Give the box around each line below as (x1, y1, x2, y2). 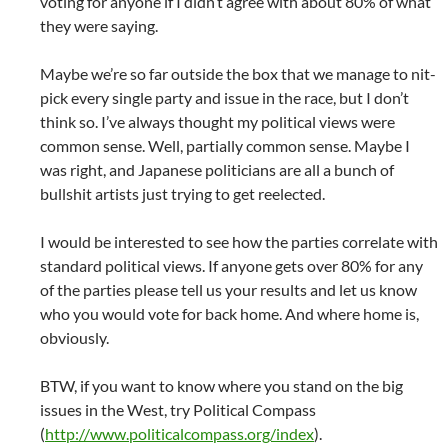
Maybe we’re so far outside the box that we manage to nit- (40, 64, 436, 83)
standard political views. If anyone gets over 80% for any (40, 256, 423, 275)
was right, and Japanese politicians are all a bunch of (40, 160, 394, 179)
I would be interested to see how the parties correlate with (40, 232, 438, 251)
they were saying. (40, 16, 158, 35)
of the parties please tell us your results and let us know (40, 280, 417, 299)
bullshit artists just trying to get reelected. (40, 184, 325, 203)
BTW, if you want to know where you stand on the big (40, 376, 403, 395)
